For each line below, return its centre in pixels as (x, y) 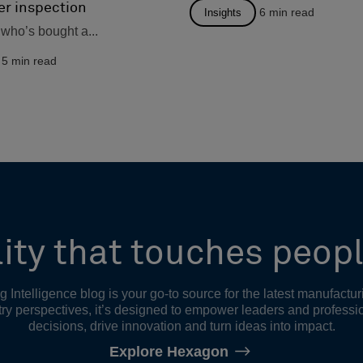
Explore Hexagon (169, 352)
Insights (223, 12)
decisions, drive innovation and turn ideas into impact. (181, 327)
